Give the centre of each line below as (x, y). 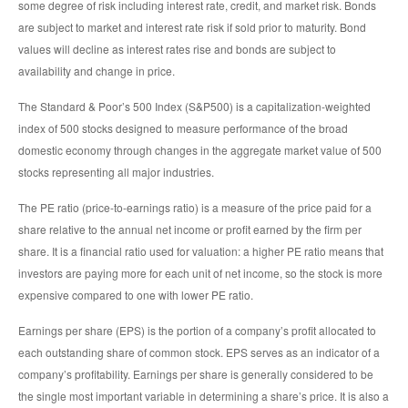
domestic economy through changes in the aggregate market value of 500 (200, 149)
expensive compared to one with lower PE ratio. (136, 294)
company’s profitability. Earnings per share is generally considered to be (196, 373)
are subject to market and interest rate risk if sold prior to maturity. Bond (192, 26)
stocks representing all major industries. (116, 171)
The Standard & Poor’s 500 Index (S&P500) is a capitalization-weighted (194, 106)
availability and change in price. (97, 70)
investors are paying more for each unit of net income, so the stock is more (200, 272)
